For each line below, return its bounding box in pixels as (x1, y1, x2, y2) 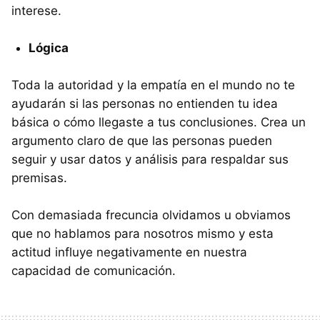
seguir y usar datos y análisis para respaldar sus (11, 151, 289, 166)
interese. (11, 3, 61, 18)
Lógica (29, 40, 69, 55)
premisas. (11, 170, 67, 185)
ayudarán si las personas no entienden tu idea (11, 96, 278, 111)
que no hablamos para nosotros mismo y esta (11, 226, 274, 241)
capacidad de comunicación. (11, 263, 176, 278)
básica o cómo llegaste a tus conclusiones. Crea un (11, 114, 306, 129)
